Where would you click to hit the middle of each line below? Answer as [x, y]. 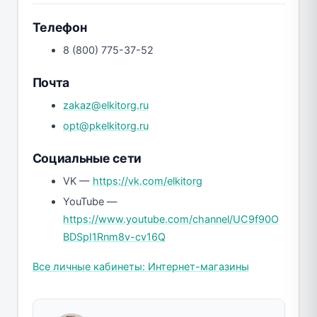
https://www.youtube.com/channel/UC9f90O [171, 219]
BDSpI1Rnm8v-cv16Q [114, 237]
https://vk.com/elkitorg [148, 181]
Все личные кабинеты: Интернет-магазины [140, 266]
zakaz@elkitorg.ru [106, 105]
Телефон [59, 27]
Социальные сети [87, 158]
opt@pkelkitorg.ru [106, 126]
